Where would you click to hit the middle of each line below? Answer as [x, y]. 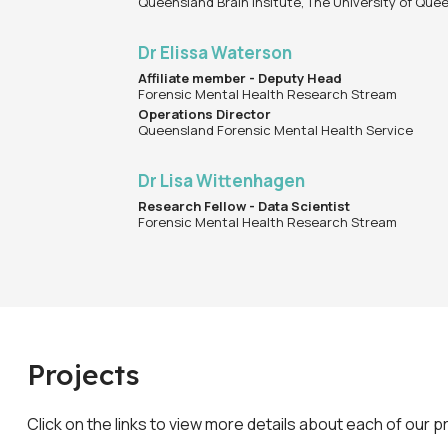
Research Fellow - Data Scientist [244, 206]
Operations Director [205, 114]
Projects [83, 375]
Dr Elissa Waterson [215, 53]
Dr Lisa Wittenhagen [222, 181]
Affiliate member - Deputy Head [242, 78]
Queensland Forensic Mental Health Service [276, 130]
